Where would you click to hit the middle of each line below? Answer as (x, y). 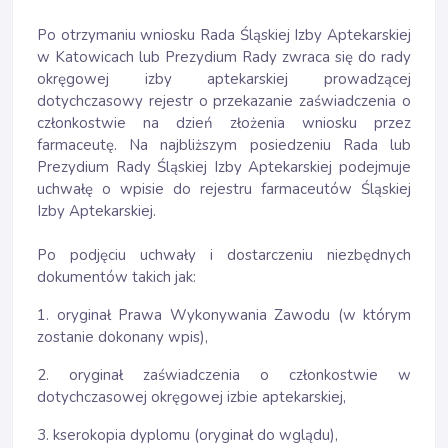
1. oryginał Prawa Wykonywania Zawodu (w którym (224, 315)
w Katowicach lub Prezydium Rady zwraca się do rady (224, 57)
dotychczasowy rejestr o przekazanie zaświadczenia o (224, 101)
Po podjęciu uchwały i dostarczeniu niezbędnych (224, 255)
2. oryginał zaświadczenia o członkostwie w (224, 375)
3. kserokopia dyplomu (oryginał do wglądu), (187, 435)
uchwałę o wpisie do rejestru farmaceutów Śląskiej (224, 189)
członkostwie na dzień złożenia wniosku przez (224, 123)
